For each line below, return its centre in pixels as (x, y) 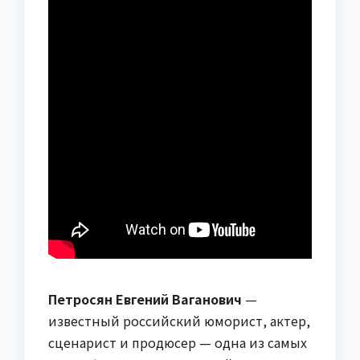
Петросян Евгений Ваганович (145, 299)
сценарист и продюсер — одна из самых (178, 343)
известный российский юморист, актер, (179, 321)
